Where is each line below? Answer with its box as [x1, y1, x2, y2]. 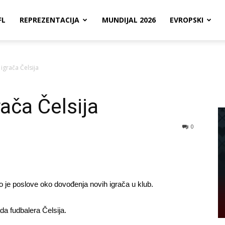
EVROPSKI [170, 15, 203, 25]
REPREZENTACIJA [20, 15, 79, 25]
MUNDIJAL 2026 [102, 15, 156, 25]
